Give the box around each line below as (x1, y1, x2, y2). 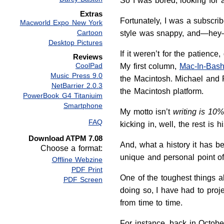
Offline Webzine (51, 155, 102, 163)
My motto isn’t (120, 107, 173, 116)
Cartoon (77, 28, 102, 36)
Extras (80, 9, 102, 18)
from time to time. (120, 198, 182, 207)
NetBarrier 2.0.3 (51, 81, 102, 89)
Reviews (73, 52, 102, 61)
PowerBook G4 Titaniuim (23, 91, 102, 99)
